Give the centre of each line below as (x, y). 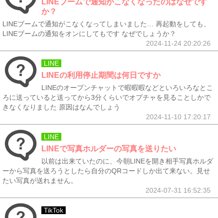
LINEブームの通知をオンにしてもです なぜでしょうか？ (89, 34)
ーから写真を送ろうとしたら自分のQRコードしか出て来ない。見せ (106, 171)
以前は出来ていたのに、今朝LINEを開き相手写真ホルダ (127, 161)
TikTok (54, 210)
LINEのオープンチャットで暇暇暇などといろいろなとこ (127, 88)
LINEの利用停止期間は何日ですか (101, 75)
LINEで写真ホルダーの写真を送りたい (109, 149)
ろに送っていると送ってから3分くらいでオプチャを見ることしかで (107, 97)
